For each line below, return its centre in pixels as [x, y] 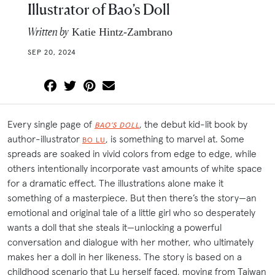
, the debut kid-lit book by [193, 124]
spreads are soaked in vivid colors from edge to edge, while [132, 154]
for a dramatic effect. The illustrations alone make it [115, 183]
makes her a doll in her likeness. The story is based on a [125, 257]
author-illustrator [45, 139]
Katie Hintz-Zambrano [121, 32]
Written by [48, 32]
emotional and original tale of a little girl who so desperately [131, 213]
